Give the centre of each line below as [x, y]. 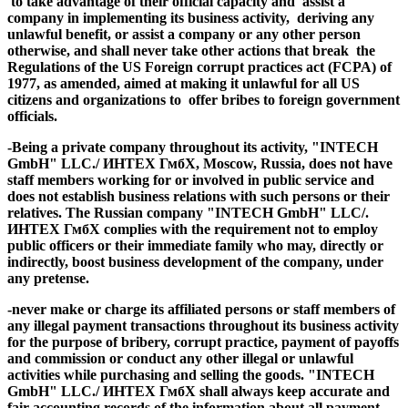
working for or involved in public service [224, 179]
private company [114, 147]
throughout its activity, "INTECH [272, 147]
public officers [52, 245]
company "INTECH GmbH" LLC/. [258, 212]
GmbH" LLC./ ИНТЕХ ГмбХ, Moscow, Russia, [158, 163]
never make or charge [81, 309]
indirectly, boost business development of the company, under [195, 261]
